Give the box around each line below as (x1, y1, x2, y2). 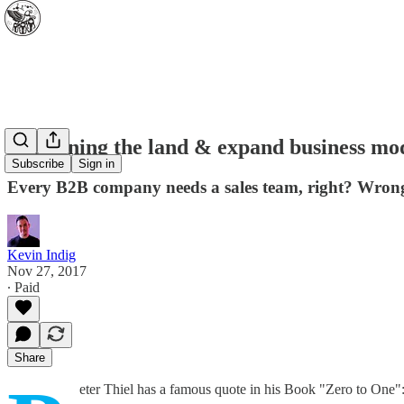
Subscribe (12, 157, 64, 171)
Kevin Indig (7, 246, 76, 262)
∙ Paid (7, 279, 40, 295)
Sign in (78, 157, 115, 171)
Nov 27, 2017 (7, 262, 87, 279)
